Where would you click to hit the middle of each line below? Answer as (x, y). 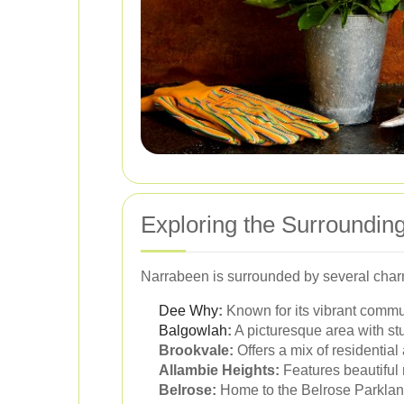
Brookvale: (196, 350)
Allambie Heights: (219, 370)
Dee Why (188, 310)
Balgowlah (193, 330)
